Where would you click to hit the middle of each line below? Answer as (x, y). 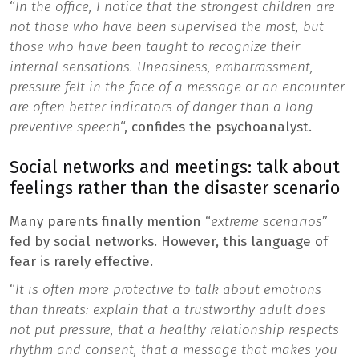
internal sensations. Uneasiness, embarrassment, (161, 67)
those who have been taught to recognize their (155, 47)
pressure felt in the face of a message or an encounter (177, 87)
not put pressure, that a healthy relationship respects (174, 330)
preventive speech (65, 127)
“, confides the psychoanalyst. (216, 127)
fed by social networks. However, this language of (169, 242)
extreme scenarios (266, 222)
